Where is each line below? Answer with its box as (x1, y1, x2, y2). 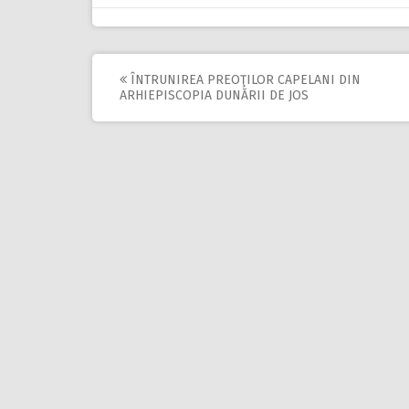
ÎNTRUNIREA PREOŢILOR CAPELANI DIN (127, 71, 361, 88)
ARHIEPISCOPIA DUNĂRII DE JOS (120, 87, 309, 103)
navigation (120, 114, 255, 148)
